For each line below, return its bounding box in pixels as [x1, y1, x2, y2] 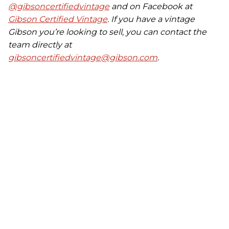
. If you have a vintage [107, 14, 195, 25]
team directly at [8, 40, 72, 50]
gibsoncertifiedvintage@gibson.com [8, 53, 157, 63]
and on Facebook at [109, 2, 192, 12]
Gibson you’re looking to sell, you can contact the [8, 27, 207, 37]
